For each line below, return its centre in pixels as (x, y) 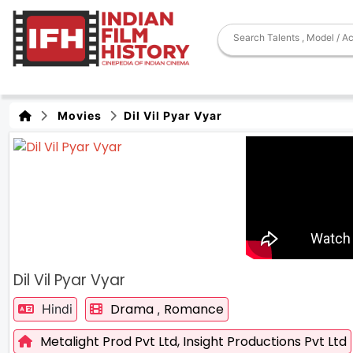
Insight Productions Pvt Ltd (265, 342)
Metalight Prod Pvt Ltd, (111, 342)
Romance (194, 309)
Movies (76, 115)
